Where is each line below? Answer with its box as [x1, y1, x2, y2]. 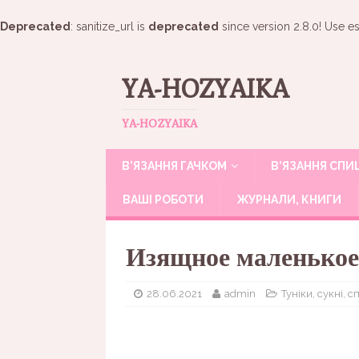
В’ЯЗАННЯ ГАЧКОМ [122, 159, 227, 172]
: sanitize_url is [71, 20, 148, 33]
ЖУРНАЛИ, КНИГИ [236, 193, 341, 206]
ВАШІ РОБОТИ [123, 193, 204, 206]
